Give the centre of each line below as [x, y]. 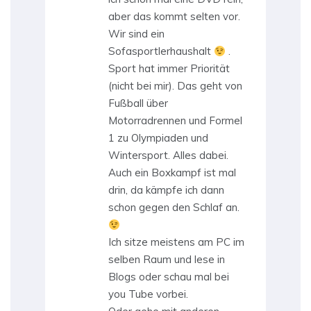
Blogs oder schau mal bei [169, 277]
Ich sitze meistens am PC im [176, 242]
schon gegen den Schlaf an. [174, 208]
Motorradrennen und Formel [175, 121]
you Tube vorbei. [148, 294]
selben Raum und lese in [167, 260]
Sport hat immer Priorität [169, 69]
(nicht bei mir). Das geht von [175, 86]
